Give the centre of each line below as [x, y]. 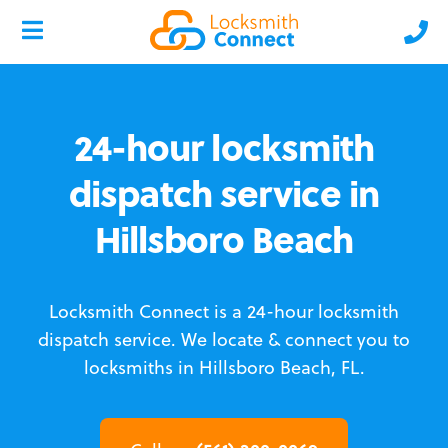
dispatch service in [224, 192]
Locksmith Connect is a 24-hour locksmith [224, 311]
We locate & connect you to [295, 339]
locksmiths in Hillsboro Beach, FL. [224, 367]
